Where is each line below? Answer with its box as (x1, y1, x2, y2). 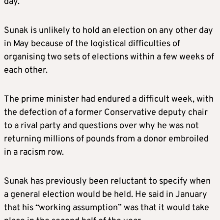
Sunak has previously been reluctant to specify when (4, 176, 211, 188)
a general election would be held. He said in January (4, 189, 207, 201)
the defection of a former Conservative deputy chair (4, 107, 208, 119)
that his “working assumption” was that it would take (4, 202, 209, 214)
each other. (4, 65, 48, 77)
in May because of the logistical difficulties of (4, 38, 180, 50)
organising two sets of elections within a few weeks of (4, 52, 214, 63)
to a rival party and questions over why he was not (4, 120, 199, 132)
